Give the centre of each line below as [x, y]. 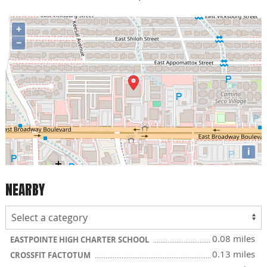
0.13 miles [234, 254]
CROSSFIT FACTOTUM [51, 255]
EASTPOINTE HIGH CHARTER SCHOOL [80, 240]
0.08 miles [234, 238]
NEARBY [25, 190]
